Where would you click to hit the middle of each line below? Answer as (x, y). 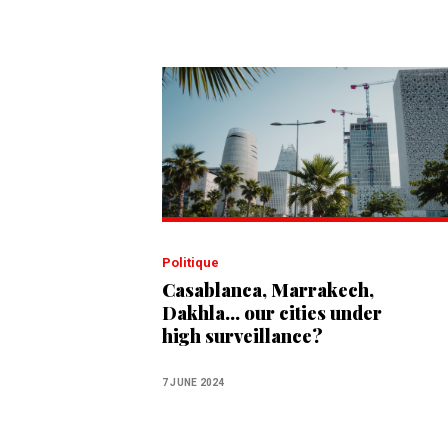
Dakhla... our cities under (272, 312)
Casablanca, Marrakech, (268, 289)
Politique (195, 262)
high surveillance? (242, 335)
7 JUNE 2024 (193, 382)
